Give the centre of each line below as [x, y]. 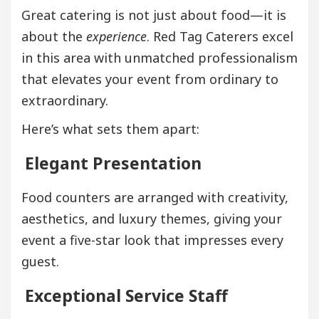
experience [116, 36]
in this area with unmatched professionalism [159, 57]
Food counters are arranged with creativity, [155, 197]
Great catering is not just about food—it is [154, 15]
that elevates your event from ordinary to [150, 79]
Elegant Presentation [113, 163]
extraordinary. [65, 100]
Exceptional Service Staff [126, 295]
